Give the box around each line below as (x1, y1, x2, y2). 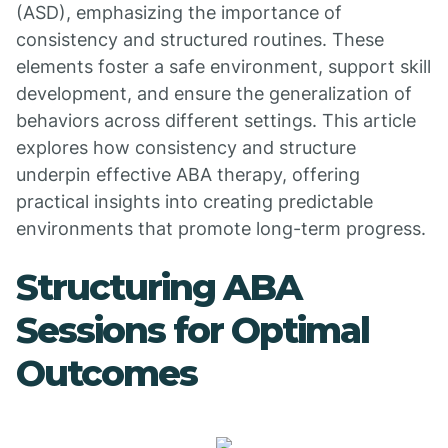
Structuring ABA (16, 265, 301, 309)
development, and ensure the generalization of (16, 83, 412, 104)
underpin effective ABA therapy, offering (16, 164, 360, 185)
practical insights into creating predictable (16, 191, 373, 212)
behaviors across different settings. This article (16, 110, 416, 131)
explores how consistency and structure (16, 137, 356, 158)
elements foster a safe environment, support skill (16, 56, 431, 77)
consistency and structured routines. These (16, 29, 384, 50)
